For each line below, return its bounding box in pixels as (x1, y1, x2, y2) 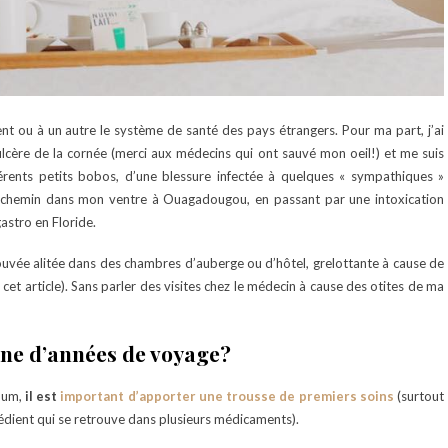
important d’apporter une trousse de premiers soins (60, 387, 397, 404)
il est (24, 387, 61, 404)
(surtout (397, 387, 444, 404)
